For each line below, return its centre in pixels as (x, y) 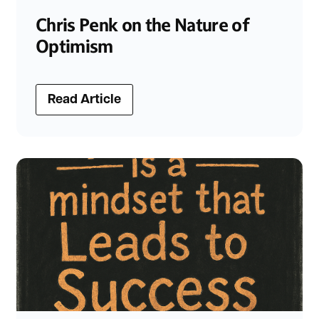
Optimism (74, 46)
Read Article (84, 100)
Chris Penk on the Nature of (142, 25)
